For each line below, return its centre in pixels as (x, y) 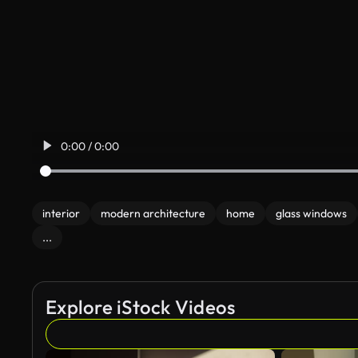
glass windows (311, 213)
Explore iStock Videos (141, 307)
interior (61, 213)
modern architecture (153, 213)
